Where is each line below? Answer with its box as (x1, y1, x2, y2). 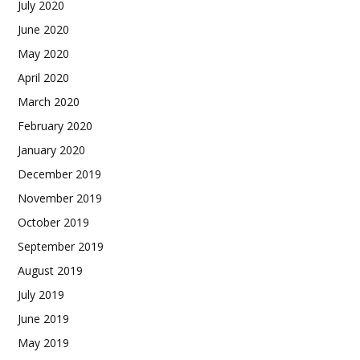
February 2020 (18, 117, 92, 133)
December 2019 (18, 166, 101, 182)
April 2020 (18, 69, 69, 85)
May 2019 (18, 334, 69, 350)
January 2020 (18, 141, 85, 157)
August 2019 (18, 262, 83, 278)
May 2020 (18, 45, 69, 61)
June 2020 (18, 21, 69, 37)
